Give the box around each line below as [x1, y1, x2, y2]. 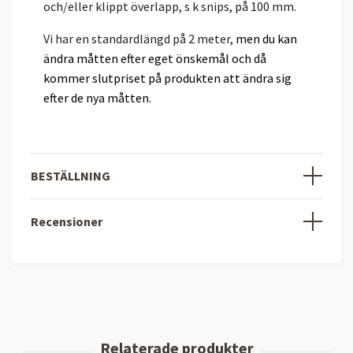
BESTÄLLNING [31, 167, 110, 184]
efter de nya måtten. [43, 89, 151, 106]
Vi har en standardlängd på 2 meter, [43, 30, 236, 46]
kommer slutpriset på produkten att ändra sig [43, 69, 292, 86]
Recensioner [31, 213, 102, 229]
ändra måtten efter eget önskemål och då [43, 50, 266, 66]
